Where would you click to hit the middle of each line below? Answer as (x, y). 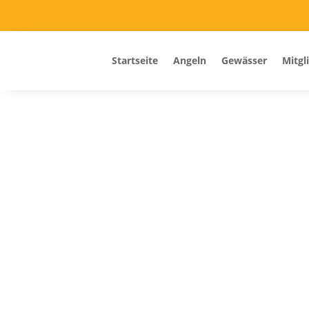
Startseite (135, 61)
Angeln (190, 61)
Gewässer (244, 61)
